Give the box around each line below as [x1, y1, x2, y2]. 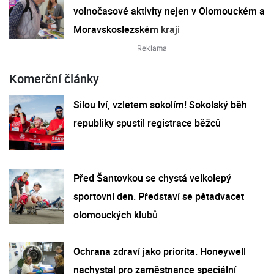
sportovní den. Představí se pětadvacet [73, 189, 244, 203]
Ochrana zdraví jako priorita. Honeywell [73, 244, 246, 258]
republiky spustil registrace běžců [73, 116, 221, 130]
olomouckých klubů [73, 207, 158, 221]
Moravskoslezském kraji [73, 22, 180, 36]
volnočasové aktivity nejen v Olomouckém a [73, 4, 265, 18]
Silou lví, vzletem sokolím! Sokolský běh [73, 97, 247, 111]
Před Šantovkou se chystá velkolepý [73, 171, 231, 185]
